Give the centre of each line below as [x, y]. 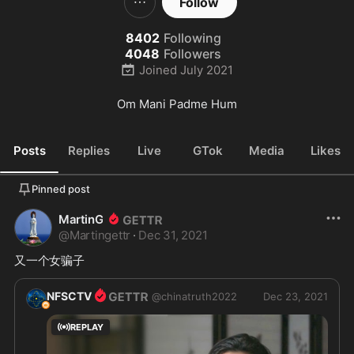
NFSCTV [69, 296]
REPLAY [87, 327]
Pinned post [61, 189]
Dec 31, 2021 [173, 235]
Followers [192, 54]
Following [192, 38]
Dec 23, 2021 [296, 297]
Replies [89, 150]
